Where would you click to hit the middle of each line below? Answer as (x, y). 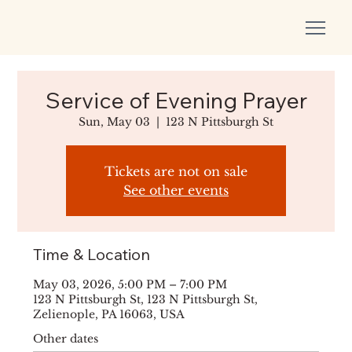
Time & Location (92, 254)
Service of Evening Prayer (176, 100)
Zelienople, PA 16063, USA (109, 314)
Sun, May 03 (114, 122)
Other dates (66, 339)
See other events (176, 190)
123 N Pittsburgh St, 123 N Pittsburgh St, (146, 299)
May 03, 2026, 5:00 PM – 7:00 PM (130, 284)
